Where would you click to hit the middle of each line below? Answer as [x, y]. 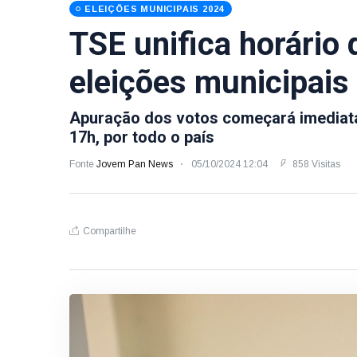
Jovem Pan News [136, 164]
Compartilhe [110, 231]
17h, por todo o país [142, 137]
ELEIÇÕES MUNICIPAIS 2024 [155, 9]
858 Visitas [315, 164]
